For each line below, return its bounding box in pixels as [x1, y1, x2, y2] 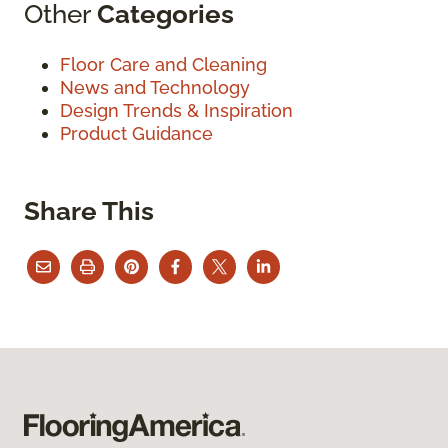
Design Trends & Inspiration [60, 100, 293, 122]
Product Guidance [60, 123, 213, 145]
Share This [24, 195, 154, 227]
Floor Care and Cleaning [60, 54, 267, 76]
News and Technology [60, 77, 250, 99]
